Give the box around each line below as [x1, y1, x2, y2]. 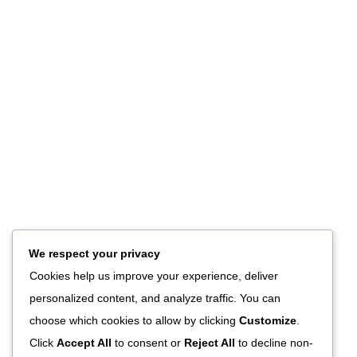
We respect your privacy [29, 247, 160, 261]
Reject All [184, 336, 235, 350]
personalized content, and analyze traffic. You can [29, 292, 280, 305]
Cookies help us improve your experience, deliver [29, 269, 278, 283]
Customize [239, 314, 296, 328]
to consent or [112, 336, 184, 350]
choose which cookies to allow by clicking [29, 314, 239, 328]
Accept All [57, 336, 112, 350]
